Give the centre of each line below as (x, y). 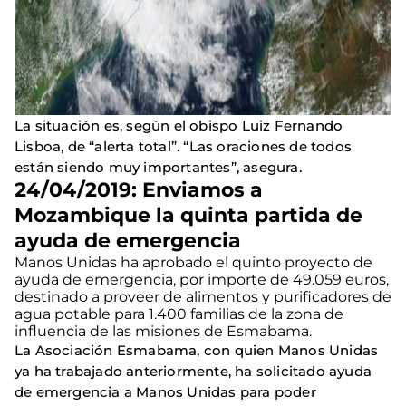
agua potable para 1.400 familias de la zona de (179, 314)
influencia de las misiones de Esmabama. (163, 331)
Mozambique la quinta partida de (188, 215)
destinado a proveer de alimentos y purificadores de (203, 296)
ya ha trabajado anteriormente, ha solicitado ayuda (193, 371)
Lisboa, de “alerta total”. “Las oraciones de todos (184, 146)
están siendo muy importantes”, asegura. (162, 167)
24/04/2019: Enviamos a (139, 189)
